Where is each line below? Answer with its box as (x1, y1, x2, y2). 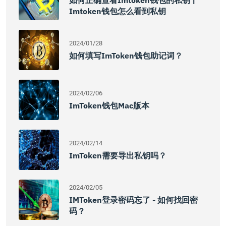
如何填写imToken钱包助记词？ (69, 50, 183, 61)
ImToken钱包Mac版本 (69, 100, 149, 110)
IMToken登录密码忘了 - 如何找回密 (69, 195, 198, 205)
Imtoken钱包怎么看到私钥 (69, 6, 166, 16)
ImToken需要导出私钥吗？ (69, 150, 166, 160)
